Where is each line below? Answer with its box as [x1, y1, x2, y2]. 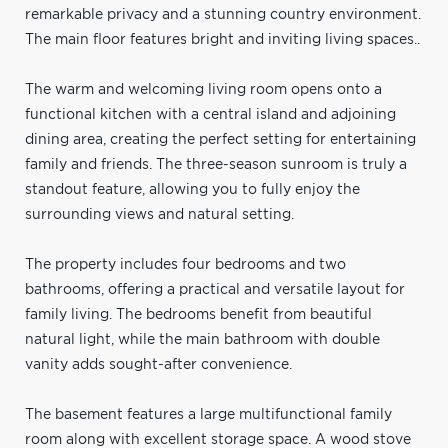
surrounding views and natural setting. [25, 207, 294, 222]
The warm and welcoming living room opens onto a [25, 82, 382, 97]
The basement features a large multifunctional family [25, 407, 392, 422]
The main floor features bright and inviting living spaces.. [25, 32, 420, 47]
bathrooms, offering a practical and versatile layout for [25, 282, 405, 297]
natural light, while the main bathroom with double [25, 332, 380, 347]
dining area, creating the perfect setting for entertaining [25, 132, 416, 147]
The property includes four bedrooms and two [25, 257, 346, 272]
